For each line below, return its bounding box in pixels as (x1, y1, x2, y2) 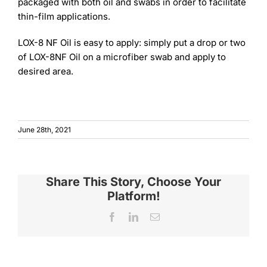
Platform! (107, 188, 160, 203)
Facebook (116, 211, 153, 221)
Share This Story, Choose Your (46, 174, 221, 189)
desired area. (17, 65, 73, 77)
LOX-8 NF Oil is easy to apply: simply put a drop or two (17, 36, 246, 48)
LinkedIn (138, 211, 172, 221)
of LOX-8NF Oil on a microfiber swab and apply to (17, 51, 226, 63)
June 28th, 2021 (18, 125, 71, 134)
